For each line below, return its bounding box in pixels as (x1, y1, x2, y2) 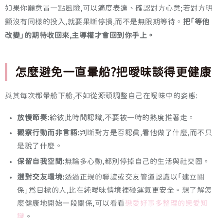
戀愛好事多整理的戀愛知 (125, 199, 208, 207)
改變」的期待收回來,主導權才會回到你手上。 (5, 32, 155, 39)
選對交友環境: (17, 173, 65, 181)
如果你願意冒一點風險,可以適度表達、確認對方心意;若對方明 (5, 4, 213, 12)
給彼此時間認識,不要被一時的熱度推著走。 (49, 113, 195, 121)
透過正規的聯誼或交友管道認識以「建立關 (64, 173, 204, 181)
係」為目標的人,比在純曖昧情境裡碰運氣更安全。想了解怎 (17, 186, 212, 194)
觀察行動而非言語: (17, 129, 80, 137)
